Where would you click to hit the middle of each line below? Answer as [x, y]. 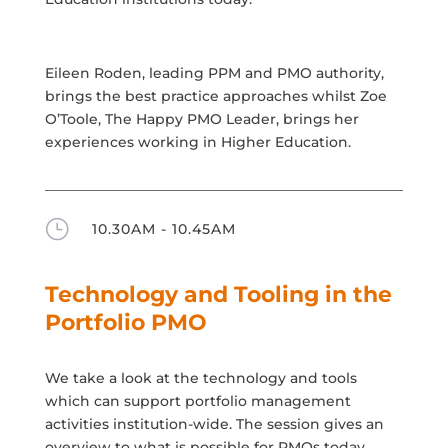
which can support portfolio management [197, 400]
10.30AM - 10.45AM [163, 228]
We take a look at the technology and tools [200, 377]
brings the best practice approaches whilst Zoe [215, 95]
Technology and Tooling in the [218, 294]
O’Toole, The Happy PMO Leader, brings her [201, 118]
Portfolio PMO [125, 322]
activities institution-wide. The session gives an [214, 423]
